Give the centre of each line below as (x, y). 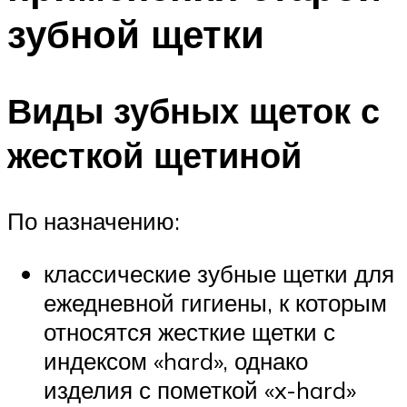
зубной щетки (136, 33)
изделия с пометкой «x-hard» (200, 389)
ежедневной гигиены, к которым (215, 302)
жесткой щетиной (154, 155)
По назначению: (94, 221)
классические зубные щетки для (219, 273)
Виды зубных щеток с (194, 111)
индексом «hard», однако (176, 360)
